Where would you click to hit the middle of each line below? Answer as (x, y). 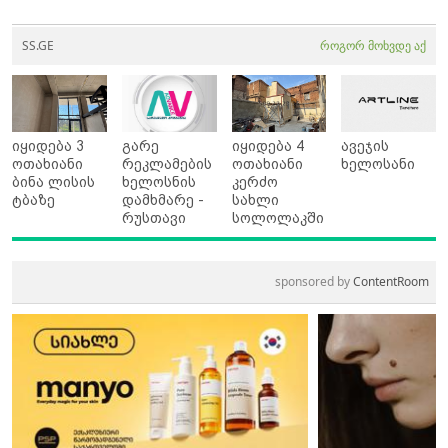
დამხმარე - (162, 199)
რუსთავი (153, 217)
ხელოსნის (158, 181)
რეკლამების (166, 163)
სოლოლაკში (277, 217)
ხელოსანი (378, 163)
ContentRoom (391, 281)
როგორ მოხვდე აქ (373, 45)
